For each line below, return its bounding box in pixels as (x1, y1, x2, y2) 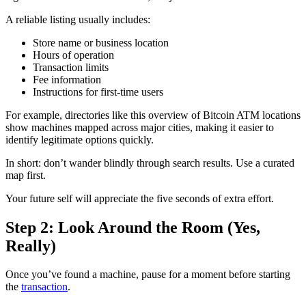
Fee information (33, 73, 101, 85)
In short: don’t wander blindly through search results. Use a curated (5, 156, 294, 169)
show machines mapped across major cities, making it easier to (5, 121, 274, 133)
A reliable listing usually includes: (5, 13, 150, 25)
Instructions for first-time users (33, 85, 163, 98)
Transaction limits (33, 61, 109, 73)
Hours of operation (33, 48, 114, 61)
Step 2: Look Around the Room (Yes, (5, 218, 260, 236)
